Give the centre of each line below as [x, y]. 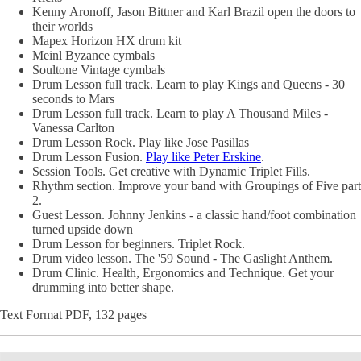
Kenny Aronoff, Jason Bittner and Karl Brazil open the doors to [194, 12]
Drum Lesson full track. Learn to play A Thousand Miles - [180, 113]
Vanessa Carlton [73, 128]
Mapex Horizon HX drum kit [107, 41]
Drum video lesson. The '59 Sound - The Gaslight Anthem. [183, 258]
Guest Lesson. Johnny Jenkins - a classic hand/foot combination [194, 215]
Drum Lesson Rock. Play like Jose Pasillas [141, 142]
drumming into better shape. [103, 287]
